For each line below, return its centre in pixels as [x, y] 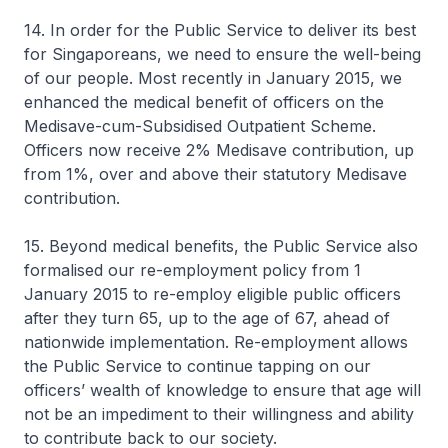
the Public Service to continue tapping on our [197, 366]
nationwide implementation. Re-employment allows [216, 342]
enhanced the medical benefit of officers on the [204, 102]
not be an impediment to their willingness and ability [219, 414]
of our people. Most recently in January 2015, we [213, 78]
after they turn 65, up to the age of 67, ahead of [207, 318]
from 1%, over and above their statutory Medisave [215, 174]
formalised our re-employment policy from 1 [192, 270]
